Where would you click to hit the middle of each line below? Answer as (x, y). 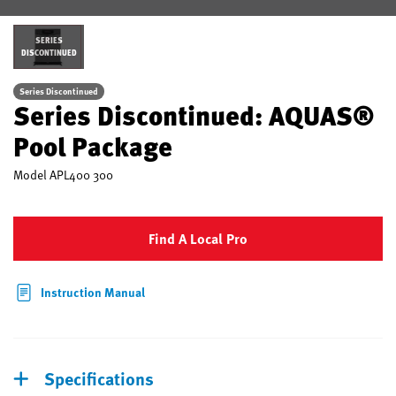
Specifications (99, 378)
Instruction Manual (93, 292)
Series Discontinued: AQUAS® (194, 115)
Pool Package (93, 146)
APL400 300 (81, 175)
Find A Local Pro (198, 239)
